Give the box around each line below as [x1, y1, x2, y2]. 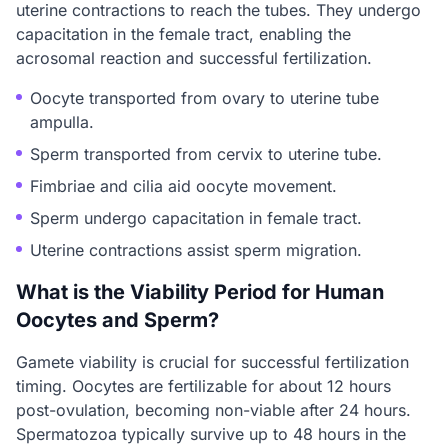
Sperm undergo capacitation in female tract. [30, 208, 362, 228]
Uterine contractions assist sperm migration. [30, 240, 362, 260]
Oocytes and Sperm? [16, 308, 219, 332]
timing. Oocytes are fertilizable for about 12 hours [16, 376, 391, 396]
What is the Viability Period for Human [16, 280, 384, 304]
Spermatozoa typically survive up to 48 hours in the [16, 424, 406, 444]
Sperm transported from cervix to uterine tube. [30, 144, 382, 164]
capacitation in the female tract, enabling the [16, 24, 351, 44]
